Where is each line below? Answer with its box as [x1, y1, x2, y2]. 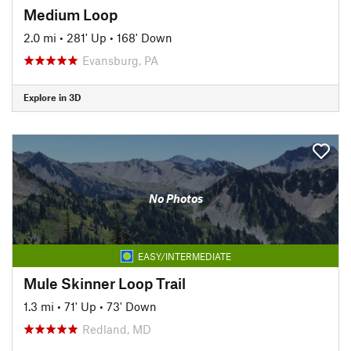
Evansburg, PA [82, 52, 158, 67]
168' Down [117, 30, 172, 45]
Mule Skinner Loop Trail [24, 273, 186, 292]
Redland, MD [82, 321, 151, 336]
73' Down [107, 299, 157, 313]
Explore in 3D [24, 92, 81, 103]
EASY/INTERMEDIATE [137, 250, 231, 262]
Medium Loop [24, 5, 118, 24]
